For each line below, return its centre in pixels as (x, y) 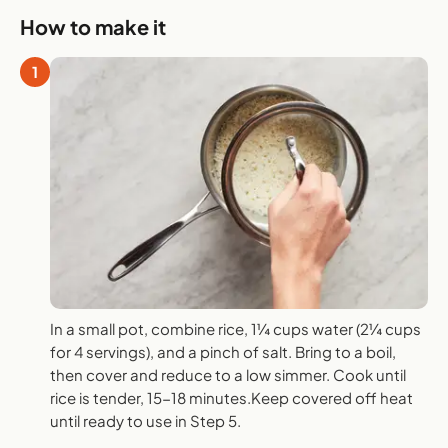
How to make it (93, 27)
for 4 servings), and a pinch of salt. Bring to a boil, (223, 352)
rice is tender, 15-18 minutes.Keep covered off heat (231, 398)
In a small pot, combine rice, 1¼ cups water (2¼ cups (235, 329)
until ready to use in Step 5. (145, 421)
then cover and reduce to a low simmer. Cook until (228, 375)
